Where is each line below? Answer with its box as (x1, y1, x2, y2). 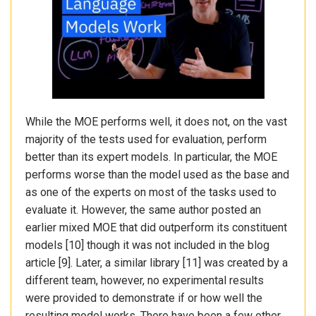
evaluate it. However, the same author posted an (25, 203, 261, 217)
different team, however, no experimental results (25, 274, 264, 288)
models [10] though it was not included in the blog (25, 238, 269, 253)
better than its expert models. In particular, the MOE (25, 150, 277, 164)
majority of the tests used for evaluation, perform (25, 133, 267, 147)
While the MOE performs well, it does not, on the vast (25, 115, 287, 129)
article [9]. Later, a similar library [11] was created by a (25, 256, 288, 270)
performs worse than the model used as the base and (25, 168, 289, 182)
